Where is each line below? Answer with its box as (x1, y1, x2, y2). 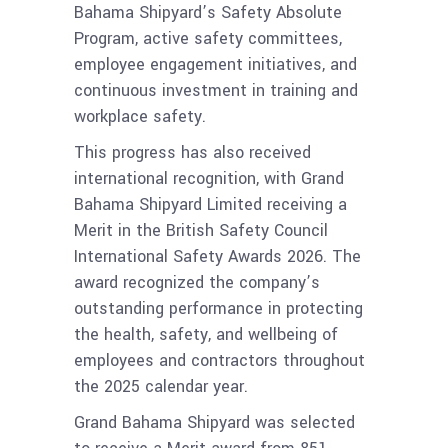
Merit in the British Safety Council (74, 219, 328, 243)
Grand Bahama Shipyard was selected (74, 411, 355, 435)
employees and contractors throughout (74, 349, 365, 373)
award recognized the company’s (74, 271, 320, 295)
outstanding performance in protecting (74, 297, 363, 321)
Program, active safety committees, (74, 27, 342, 51)
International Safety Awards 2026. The (74, 245, 361, 269)
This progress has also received (74, 141, 311, 165)
